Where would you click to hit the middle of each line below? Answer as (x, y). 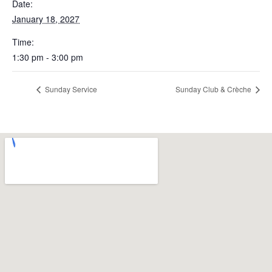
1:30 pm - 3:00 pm (48, 57)
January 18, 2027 (46, 19)
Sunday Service (70, 89)
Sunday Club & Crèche (214, 89)
